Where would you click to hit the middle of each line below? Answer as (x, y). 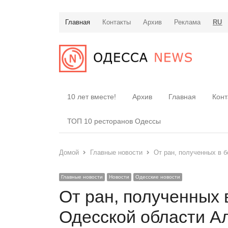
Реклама (187, 22)
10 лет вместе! (92, 96)
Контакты (117, 22)
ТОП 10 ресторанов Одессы (114, 121)
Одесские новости (158, 177)
